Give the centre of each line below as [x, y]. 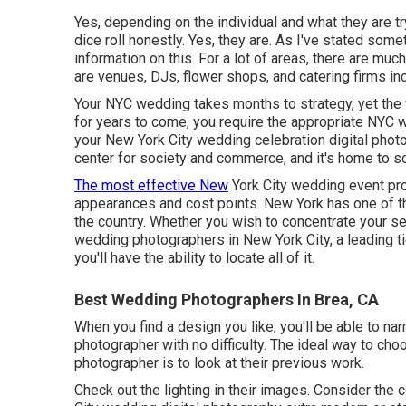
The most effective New [151, 185]
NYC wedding [148, 103]
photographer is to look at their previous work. [219, 362]
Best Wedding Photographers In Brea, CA [227, 299]
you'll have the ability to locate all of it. [194, 257]
